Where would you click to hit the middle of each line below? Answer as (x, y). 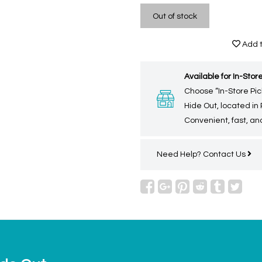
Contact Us (225, 154)
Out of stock (175, 16)
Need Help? (180, 154)
